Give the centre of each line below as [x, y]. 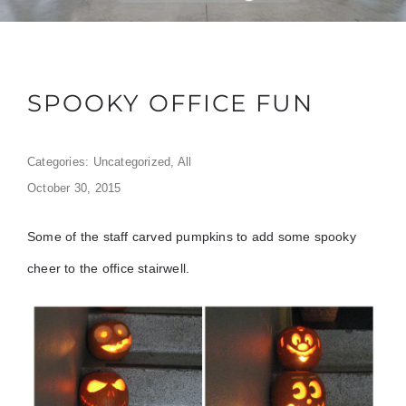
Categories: [60, 162]
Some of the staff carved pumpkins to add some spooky [191, 237]
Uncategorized [132, 162]
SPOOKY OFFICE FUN [170, 104]
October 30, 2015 [74, 188]
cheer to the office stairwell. [108, 269]
